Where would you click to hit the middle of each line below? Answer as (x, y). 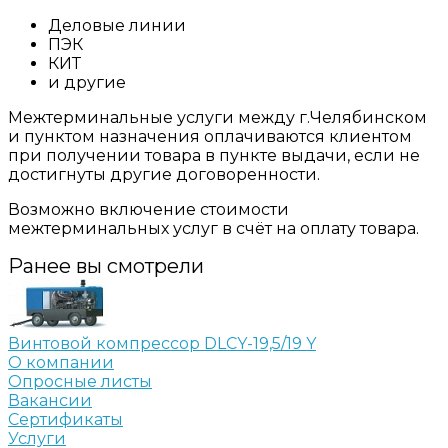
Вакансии (50, 400)
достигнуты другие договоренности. (164, 174)
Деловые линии (117, 25)
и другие (87, 82)
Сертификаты (65, 419)
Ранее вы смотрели (106, 265)
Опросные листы (80, 381)
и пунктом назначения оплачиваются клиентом (210, 136)
